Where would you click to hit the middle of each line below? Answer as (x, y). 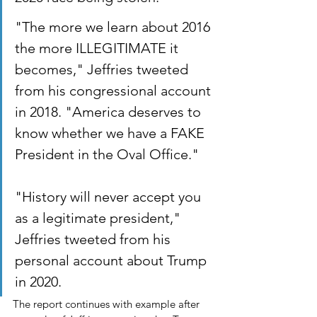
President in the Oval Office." (107, 155)
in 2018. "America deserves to (110, 112)
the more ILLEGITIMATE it (98, 48)
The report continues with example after (108, 304)
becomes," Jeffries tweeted (103, 70)
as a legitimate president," (99, 218)
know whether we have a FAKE (111, 133)
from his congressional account (115, 91)
